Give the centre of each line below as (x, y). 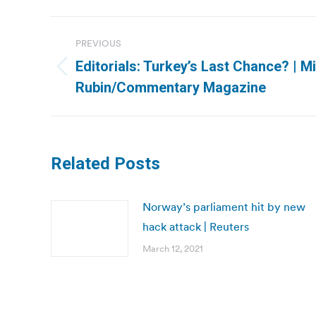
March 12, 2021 (173, 249)
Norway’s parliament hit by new (224, 207)
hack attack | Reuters (196, 226)
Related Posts (105, 164)
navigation (107, 62)
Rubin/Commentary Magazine (171, 87)
